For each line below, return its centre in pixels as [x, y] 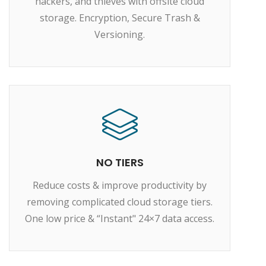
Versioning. [120, 34]
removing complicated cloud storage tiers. [120, 202]
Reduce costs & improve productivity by [120, 185]
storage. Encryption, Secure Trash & [120, 18]
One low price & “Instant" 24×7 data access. [120, 218]
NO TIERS [120, 162]
